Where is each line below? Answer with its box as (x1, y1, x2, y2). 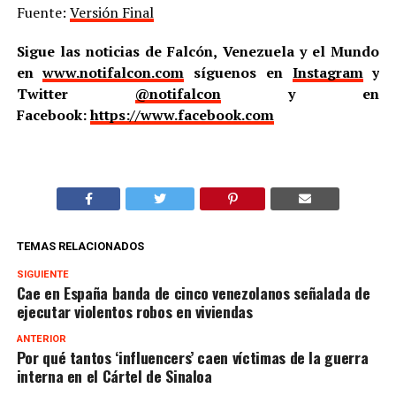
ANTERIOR (16, 332, 66, 345)
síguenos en (184, 62, 293, 82)
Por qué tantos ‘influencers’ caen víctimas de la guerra (16, 345, 369, 369)
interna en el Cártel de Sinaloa (16, 363, 212, 387)
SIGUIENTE (16, 268, 69, 280)
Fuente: (16, 2, 70, 22)
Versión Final (69, 2, 154, 22)
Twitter (16, 83, 135, 103)
